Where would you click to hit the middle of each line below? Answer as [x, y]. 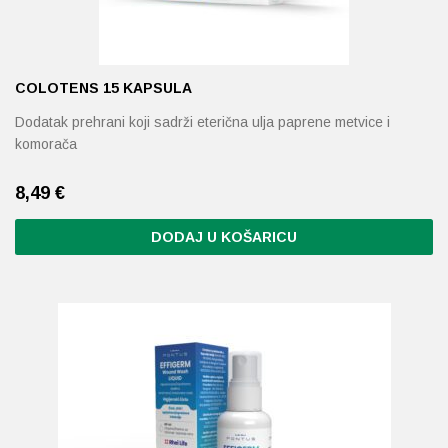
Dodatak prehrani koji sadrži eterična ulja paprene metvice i [202, 122]
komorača [46, 144]
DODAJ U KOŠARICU [224, 237]
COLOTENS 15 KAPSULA [103, 88]
